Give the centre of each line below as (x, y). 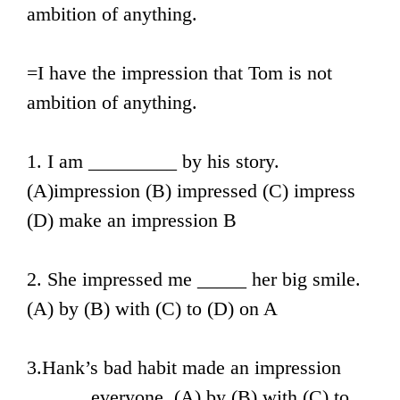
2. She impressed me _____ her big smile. (194, 279)
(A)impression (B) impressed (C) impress (191, 191)
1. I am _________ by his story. (153, 161)
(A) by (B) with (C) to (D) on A (152, 308)
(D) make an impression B (132, 220)
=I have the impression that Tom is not (179, 73)
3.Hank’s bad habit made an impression (184, 367)
